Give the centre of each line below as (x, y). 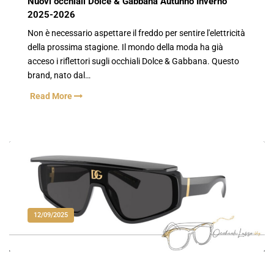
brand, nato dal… (59, 75)
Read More (52, 97)
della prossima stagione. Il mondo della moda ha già (125, 47)
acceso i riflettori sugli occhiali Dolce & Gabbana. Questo (133, 61)
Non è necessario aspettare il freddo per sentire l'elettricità (136, 33)
